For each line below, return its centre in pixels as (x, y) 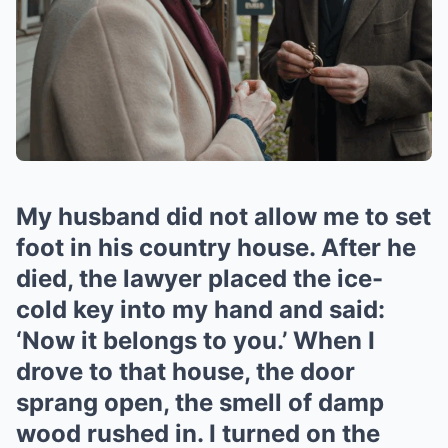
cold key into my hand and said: (200, 309)
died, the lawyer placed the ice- (199, 278)
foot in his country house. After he (216, 247)
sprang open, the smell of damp (200, 402)
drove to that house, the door (185, 371)
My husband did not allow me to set (223, 216)
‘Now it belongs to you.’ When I (195, 340)
